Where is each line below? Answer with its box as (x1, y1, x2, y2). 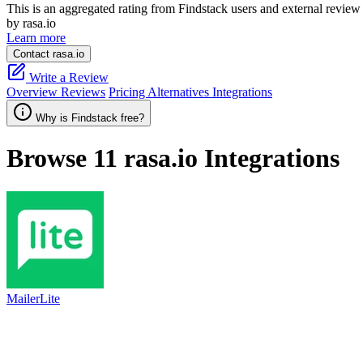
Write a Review (26, 70, 109, 84)
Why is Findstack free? (36, 112, 144, 124)
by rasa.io (6, 16, 56, 30)
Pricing (109, 85, 147, 99)
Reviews (61, 85, 105, 99)
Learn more (6, 31, 66, 45)
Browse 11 (6, 143, 124, 173)
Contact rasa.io (13, 48, 84, 60)
